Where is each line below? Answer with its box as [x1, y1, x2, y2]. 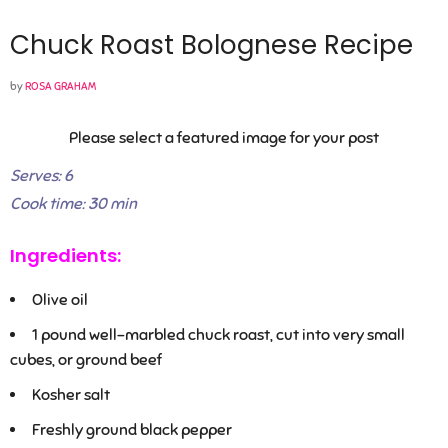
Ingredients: [10, 242, 121, 268]
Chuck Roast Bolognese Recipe [10, 26, 413, 63]
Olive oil [32, 289, 88, 310]
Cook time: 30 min [10, 193, 137, 214]
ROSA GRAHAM [25, 78, 96, 93]
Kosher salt [32, 384, 110, 405]
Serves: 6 [10, 165, 73, 186]
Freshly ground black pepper [32, 419, 232, 440]
